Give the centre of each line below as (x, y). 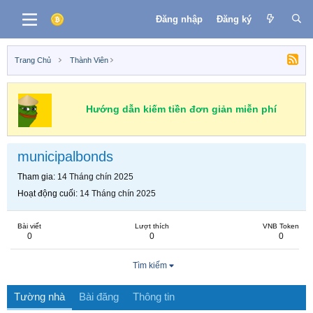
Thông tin (154, 297)
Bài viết (29, 226)
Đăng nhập (179, 19)
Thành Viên (89, 60)
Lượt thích (152, 226)
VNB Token (281, 226)
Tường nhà (39, 297)
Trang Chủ (33, 60)
